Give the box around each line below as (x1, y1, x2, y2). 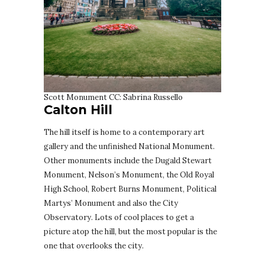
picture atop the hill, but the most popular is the (44, 227, 217, 237)
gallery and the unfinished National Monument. (44, 141, 215, 152)
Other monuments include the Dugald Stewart (44, 156, 212, 166)
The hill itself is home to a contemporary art (44, 127, 205, 138)
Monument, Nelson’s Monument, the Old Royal (44, 170, 214, 180)
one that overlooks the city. (44, 241, 144, 251)
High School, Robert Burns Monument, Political (44, 184, 216, 195)
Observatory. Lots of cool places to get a (44, 212, 194, 223)
